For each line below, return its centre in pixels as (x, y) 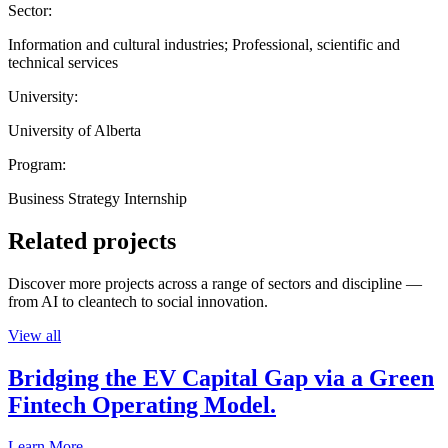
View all (34, 335)
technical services (63, 62)
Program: (37, 164)
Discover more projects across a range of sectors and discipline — (215, 283)
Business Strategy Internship (97, 198)
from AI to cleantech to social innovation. (138, 301)
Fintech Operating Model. (142, 404)
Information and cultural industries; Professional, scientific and (204, 44)
